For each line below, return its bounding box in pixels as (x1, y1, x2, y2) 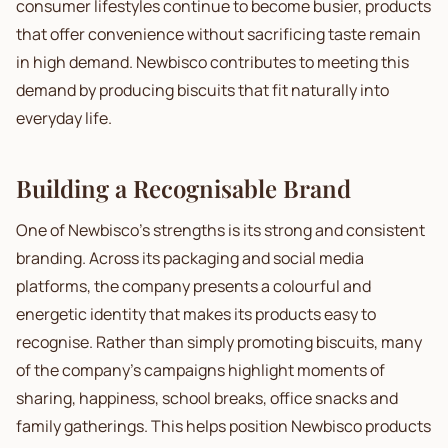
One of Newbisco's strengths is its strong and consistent (16, 219, 425, 241)
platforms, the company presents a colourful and (16, 275, 371, 297)
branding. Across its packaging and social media (16, 247, 364, 269)
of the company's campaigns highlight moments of (16, 359, 385, 381)
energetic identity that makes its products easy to (16, 303, 376, 325)
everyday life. (16, 107, 112, 129)
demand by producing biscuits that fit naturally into (16, 79, 389, 101)
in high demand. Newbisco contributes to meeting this (16, 51, 409, 73)
